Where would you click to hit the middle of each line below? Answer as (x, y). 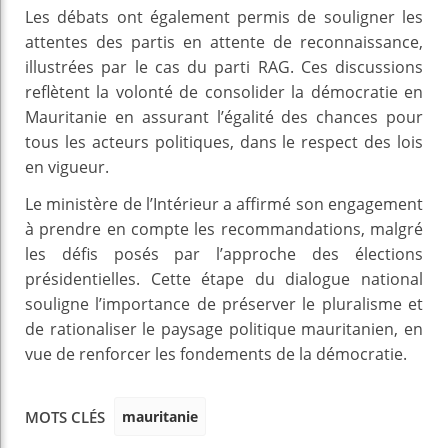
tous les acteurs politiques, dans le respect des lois (224, 141)
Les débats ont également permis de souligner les (224, 16)
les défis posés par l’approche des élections (224, 253)
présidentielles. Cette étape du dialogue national (224, 278)
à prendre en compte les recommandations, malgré (224, 228)
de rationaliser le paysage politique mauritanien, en (224, 328)
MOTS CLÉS (65, 417)
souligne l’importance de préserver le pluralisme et (224, 303)
